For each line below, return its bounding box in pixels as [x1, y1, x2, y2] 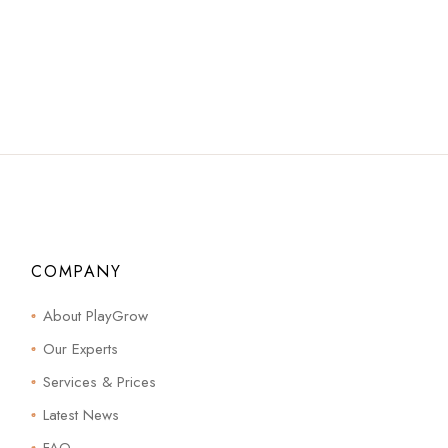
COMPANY [31, 260, 122, 284]
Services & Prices [43, 371, 157, 394]
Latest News [43, 404, 120, 427]
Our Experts [43, 338, 119, 361]
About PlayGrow [43, 305, 149, 328]
